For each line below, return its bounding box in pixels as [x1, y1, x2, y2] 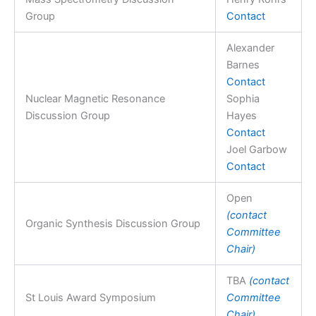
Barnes [226, 58, 260, 71]
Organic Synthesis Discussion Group [25, 217, 200, 230]
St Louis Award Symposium [25, 291, 156, 304]
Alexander [226, 41, 274, 54]
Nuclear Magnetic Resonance [25, 92, 165, 105]
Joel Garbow [226, 142, 287, 156]
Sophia [226, 92, 260, 105]
